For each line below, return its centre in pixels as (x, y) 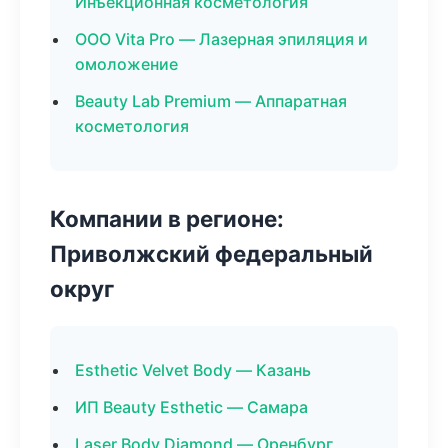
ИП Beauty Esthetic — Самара (191, 407)
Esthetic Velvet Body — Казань (193, 370)
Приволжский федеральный (211, 253)
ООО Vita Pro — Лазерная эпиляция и (221, 39)
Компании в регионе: (167, 218)
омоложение (126, 64)
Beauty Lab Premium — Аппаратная (211, 101)
